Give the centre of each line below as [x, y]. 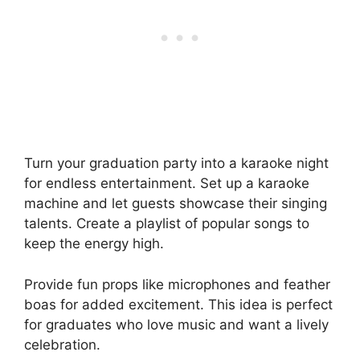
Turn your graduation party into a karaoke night [176, 164]
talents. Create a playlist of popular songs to [167, 224]
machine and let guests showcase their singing [176, 204]
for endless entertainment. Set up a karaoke [167, 184]
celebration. [62, 344]
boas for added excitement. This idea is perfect [178, 304]
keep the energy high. [94, 244]
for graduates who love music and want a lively [176, 324]
